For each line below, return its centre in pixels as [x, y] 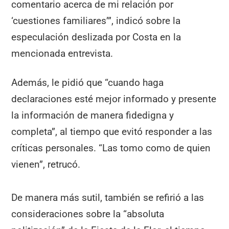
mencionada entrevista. [62, 54]
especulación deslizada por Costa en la [96, 37]
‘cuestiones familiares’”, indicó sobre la [96, 21]
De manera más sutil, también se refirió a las [108, 197]
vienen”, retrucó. [46, 165]
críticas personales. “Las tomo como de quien [111, 148]
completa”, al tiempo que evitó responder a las [112, 132]
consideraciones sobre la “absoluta [88, 214]
